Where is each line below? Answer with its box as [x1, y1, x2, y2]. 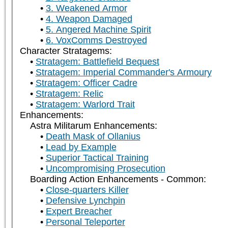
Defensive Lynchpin [45, 195, 125, 206]
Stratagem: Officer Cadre [35, 78, 137, 89]
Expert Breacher [45, 206, 112, 217]
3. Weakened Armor [45, 3, 127, 14]
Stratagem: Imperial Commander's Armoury [35, 67, 212, 78]
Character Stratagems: [19, 46, 112, 56]
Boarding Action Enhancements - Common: [30, 174, 206, 185]
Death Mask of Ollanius [45, 131, 140, 142]
